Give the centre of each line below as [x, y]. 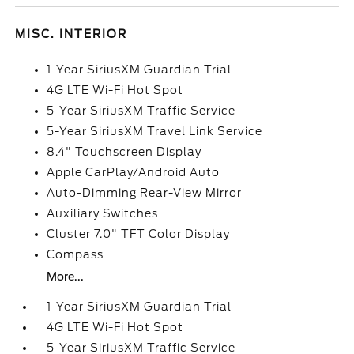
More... [66, 277]
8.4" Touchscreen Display [124, 152]
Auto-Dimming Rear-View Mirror [145, 193]
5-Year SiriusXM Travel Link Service [155, 131]
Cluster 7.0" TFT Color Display [139, 234]
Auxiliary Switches [103, 213]
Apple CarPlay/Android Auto [134, 172]
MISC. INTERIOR [72, 34]
